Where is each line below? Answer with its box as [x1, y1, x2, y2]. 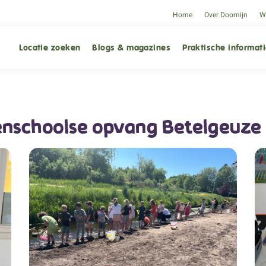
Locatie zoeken [19, 42, 81, 53]
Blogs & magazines [92, 42, 171, 53]
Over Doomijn [204, 10, 248, 19]
